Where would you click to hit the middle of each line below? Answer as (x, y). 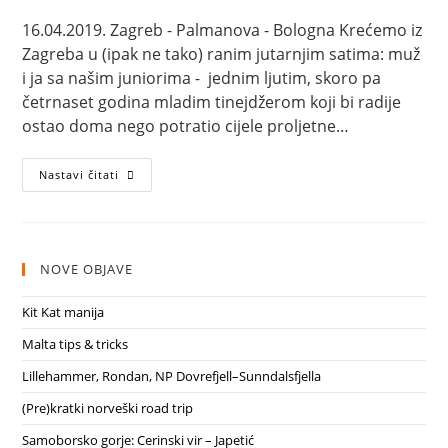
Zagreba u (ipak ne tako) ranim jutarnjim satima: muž (221, 54)
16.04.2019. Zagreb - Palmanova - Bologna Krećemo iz (222, 30)
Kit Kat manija (63, 312)
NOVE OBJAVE (87, 269)
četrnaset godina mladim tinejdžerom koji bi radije (212, 102)
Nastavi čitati (79, 175)
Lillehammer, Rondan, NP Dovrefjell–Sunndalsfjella (172, 376)
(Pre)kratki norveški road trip (108, 408)
